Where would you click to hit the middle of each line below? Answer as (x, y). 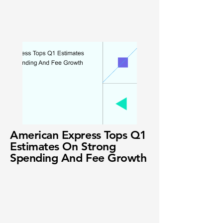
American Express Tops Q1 (78, 135)
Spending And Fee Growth (78, 158)
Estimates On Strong (63, 146)
